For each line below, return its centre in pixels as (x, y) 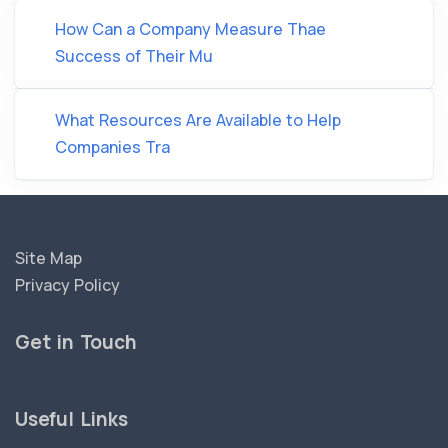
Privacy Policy (67, 285)
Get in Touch (76, 342)
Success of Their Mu (134, 56)
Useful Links (71, 419)
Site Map (48, 258)
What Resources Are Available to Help (198, 120)
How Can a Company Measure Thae (190, 29)
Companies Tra (112, 147)
